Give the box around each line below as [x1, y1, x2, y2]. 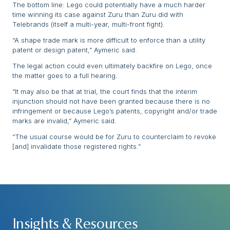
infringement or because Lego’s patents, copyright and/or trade [12, 107, 217, 116]
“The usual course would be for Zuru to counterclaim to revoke [12, 132, 216, 141]
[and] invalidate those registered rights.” [12, 142, 141, 151]
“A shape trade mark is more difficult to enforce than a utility [12, 36, 205, 45]
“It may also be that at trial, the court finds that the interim [12, 87, 197, 96]
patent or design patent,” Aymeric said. [12, 46, 137, 54]
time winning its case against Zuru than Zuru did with [12, 10, 183, 19]
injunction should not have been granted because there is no [12, 97, 210, 106]
